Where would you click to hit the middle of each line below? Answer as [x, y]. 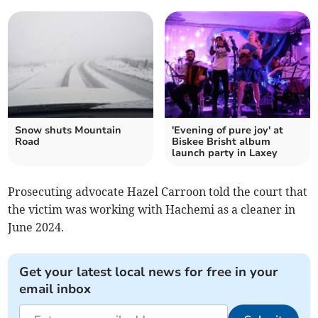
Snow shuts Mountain [68, 131]
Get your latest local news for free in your [149, 272]
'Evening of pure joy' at [227, 131]
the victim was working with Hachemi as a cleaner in [152, 210]
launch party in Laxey [225, 153]
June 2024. [36, 227]
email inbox [55, 289]
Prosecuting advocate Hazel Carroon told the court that [158, 192]
